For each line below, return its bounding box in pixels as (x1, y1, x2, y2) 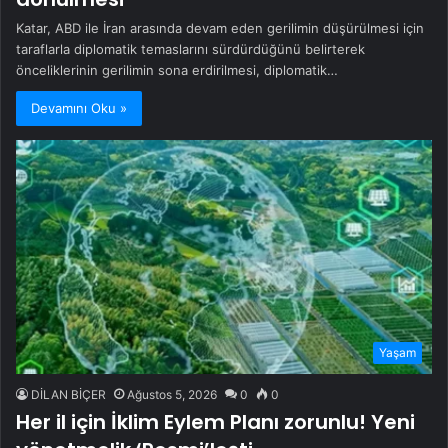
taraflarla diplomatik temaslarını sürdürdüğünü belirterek (16, 40, 365, 57)
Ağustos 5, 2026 (127, 387, 217, 403)
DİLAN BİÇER (31, 387, 106, 403)
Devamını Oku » (31, 99, 127, 116)
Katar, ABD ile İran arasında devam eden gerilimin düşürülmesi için (16, 19, 424, 36)
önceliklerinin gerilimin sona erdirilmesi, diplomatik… (16, 61, 338, 78)
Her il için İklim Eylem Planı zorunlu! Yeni (16, 408, 415, 437)
